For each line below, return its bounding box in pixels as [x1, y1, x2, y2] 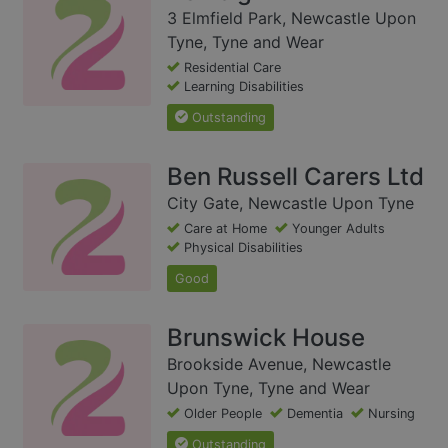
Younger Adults [292, 220, 385, 236]
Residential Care [184, 59, 281, 75]
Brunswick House [167, 322, 365, 352]
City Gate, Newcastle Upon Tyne [167, 192, 414, 213]
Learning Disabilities [184, 78, 304, 94]
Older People [184, 405, 262, 421]
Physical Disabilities [184, 239, 303, 255]
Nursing [368, 405, 415, 421]
